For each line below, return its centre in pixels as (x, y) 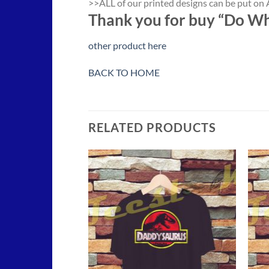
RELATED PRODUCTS (152, 128)
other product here (127, 45)
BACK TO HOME (124, 73)
